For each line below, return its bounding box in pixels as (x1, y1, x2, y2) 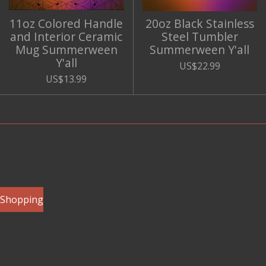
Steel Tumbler (161, 28, 238, 45)
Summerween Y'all (150, 42, 250, 58)
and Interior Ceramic (10, 28, 123, 45)
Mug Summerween (15, 42, 118, 58)
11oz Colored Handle (9, 15, 123, 32)
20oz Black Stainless (145, 15, 254, 32)
